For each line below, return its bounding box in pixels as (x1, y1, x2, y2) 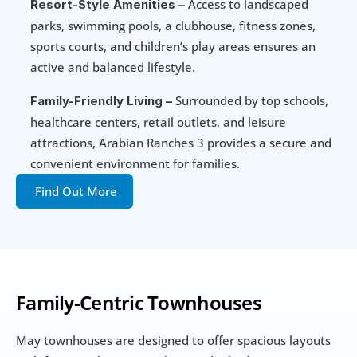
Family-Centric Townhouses (16, 289, 261, 316)
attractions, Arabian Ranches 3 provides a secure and (30, 135, 331, 151)
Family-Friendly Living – (30, 93, 172, 109)
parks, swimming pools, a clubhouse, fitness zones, (30, 18, 316, 34)
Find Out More (35, 183, 117, 200)
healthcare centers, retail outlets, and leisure (30, 114, 286, 131)
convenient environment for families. (30, 155, 240, 172)
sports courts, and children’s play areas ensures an (30, 38, 316, 55)
